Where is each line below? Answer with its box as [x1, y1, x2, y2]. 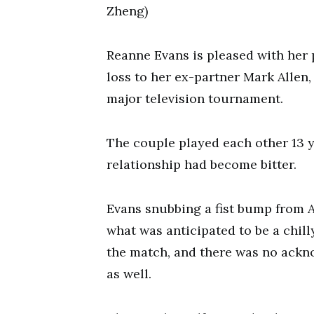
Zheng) [107, 3, 148, 19]
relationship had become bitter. [107, 156, 296, 172]
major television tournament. [107, 90, 283, 107]
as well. [107, 266, 151, 282]
